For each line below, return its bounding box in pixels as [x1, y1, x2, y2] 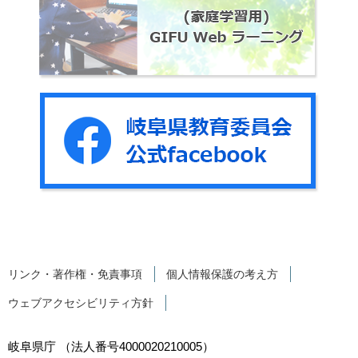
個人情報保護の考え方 [166, 267, 278, 280]
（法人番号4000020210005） [59, 339, 214, 353]
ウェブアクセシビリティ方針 [8, 296, 153, 309]
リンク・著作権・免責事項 [8, 267, 142, 280]
